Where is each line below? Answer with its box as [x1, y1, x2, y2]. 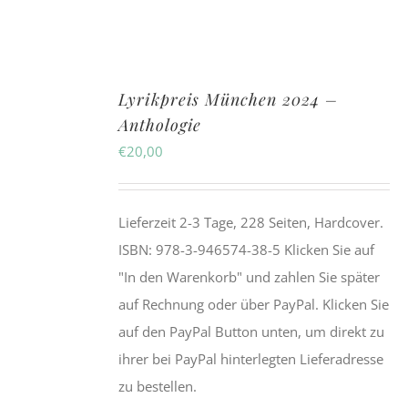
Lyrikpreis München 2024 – [118, 88, 339, 111]
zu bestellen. [118, 377, 198, 396]
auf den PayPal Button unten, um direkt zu [118, 322, 385, 342]
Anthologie [118, 114, 202, 137]
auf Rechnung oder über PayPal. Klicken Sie [118, 295, 390, 314]
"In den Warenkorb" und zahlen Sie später [118, 268, 381, 287]
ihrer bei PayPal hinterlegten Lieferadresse [118, 350, 384, 369]
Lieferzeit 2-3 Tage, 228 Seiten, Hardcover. [118, 213, 384, 232]
